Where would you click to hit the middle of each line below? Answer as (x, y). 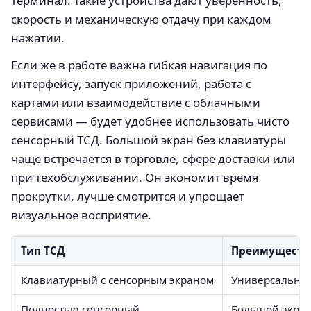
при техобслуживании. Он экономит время (135, 177)
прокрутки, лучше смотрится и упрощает (128, 196)
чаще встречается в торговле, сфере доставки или (153, 158)
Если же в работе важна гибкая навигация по (139, 65)
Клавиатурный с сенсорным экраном (117, 279)
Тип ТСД (43, 250)
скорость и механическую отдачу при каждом (141, 19)
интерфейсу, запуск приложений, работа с (131, 83)
